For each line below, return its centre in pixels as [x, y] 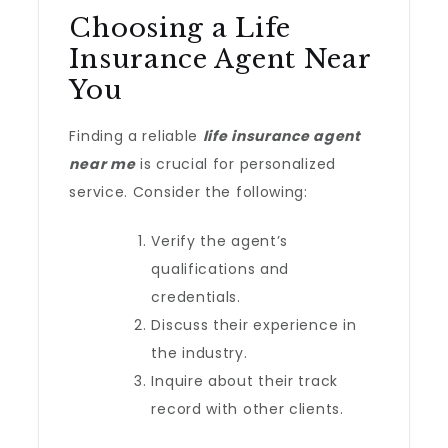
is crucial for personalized [235, 164]
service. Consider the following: [188, 192]
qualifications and [220, 269]
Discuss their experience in [254, 325]
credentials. [196, 297]
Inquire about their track [244, 381]
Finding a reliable [136, 136]
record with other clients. [247, 409]
